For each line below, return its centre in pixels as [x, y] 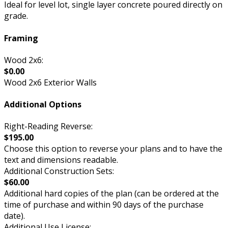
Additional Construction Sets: [59, 171]
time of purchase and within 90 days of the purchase [104, 205]
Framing [21, 38]
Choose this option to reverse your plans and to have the [113, 149]
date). [15, 216]
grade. [16, 16]
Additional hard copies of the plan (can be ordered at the [111, 194]
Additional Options [43, 105]
